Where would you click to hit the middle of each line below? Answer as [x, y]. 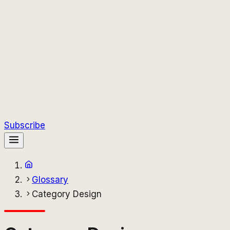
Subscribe [25, 125]
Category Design [67, 194]
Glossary [50, 180]
